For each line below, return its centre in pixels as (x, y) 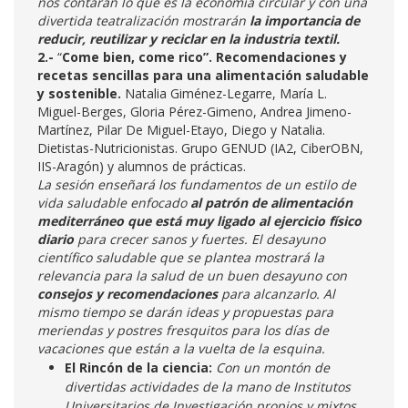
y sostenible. (79, 93)
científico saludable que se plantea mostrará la (181, 257)
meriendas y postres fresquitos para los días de (183, 330)
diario (56, 239)
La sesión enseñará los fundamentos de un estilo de (197, 184)
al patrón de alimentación (271, 203)
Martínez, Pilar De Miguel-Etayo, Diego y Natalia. (181, 130)
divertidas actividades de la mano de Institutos (208, 387)
